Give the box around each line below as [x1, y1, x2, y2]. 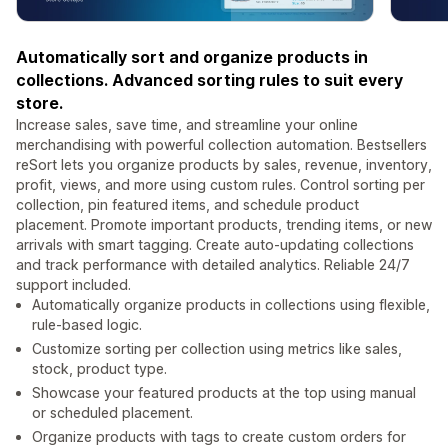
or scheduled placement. [32, 404, 193, 422]
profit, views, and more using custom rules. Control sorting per [16, 176, 425, 194]
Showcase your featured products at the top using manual [32, 384, 416, 402]
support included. [16, 276, 131, 294]
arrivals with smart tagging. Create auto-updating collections [16, 236, 414, 254]
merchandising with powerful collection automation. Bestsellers [16, 136, 427, 154]
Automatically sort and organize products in [16, 47, 368, 68]
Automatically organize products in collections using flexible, [32, 296, 430, 314]
